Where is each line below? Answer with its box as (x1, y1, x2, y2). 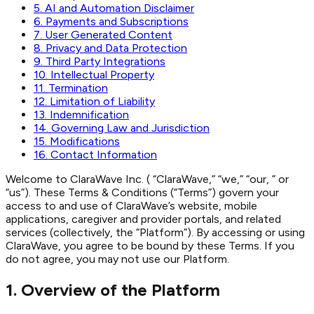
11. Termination (34, 81, 108, 95)
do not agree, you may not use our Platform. (6, 252, 229, 266)
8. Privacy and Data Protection (34, 41, 187, 55)
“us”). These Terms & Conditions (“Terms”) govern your (6, 185, 279, 199)
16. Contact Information (34, 147, 157, 161)
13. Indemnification (34, 107, 129, 121)
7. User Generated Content (34, 27, 172, 41)
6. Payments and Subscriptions (34, 14, 189, 28)
